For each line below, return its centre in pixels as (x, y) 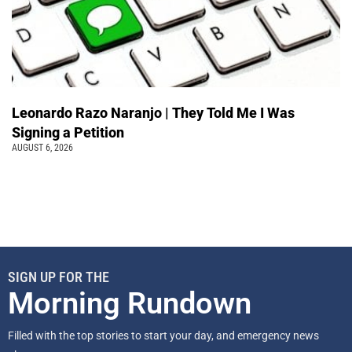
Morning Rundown (130, 303)
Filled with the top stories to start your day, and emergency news (163, 335)
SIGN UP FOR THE (59, 277)
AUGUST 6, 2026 (42, 147)
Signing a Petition (68, 132)
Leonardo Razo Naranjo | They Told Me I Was (153, 112)
